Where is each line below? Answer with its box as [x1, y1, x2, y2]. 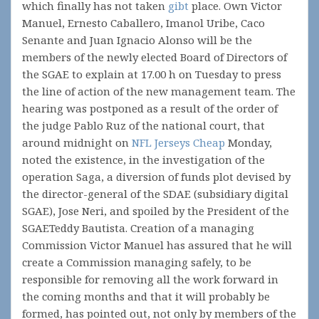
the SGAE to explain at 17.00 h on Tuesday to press [22, 67, 281, 81]
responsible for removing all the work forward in [22, 272, 278, 286]
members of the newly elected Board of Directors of [22, 50, 287, 64]
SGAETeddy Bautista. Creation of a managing [22, 221, 254, 235]
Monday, [225, 135, 272, 150]
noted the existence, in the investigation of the [22, 152, 265, 167]
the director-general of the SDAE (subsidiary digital [22, 187, 288, 201]
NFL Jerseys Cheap [132, 135, 225, 150]
